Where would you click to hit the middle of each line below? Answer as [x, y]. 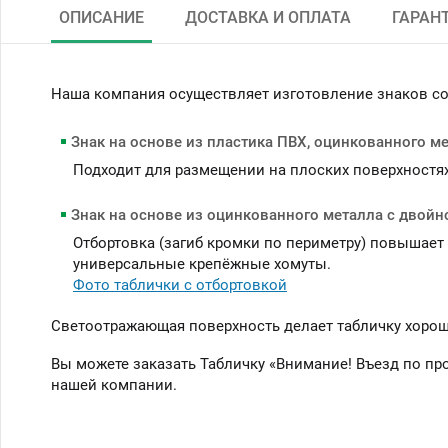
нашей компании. [114, 385]
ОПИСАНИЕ [101, 17]
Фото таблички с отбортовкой [180, 285]
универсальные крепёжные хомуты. [202, 264]
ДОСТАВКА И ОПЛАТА [268, 17]
